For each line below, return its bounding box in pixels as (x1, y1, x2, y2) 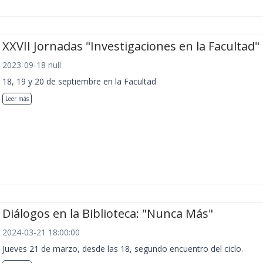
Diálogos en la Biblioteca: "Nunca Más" (2, 205, 213, 221)
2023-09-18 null (2, 59, 61, 70)
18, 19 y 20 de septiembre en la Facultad (2, 75, 156, 87)
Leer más (5, 94, 29, 103)
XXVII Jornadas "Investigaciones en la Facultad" (2, 38, 259, 54)
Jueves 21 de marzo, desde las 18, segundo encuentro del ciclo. (2, 242, 243, 254)
